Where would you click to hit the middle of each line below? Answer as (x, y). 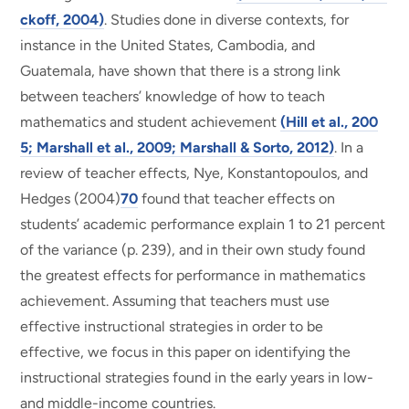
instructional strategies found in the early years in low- (197, 377)
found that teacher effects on (237, 198)
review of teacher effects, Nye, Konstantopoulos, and (194, 173)
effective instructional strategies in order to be (172, 326)
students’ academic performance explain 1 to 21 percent (203, 224)
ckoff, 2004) (63, 19)
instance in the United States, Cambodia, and (168, 45)
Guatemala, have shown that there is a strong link (181, 70)
